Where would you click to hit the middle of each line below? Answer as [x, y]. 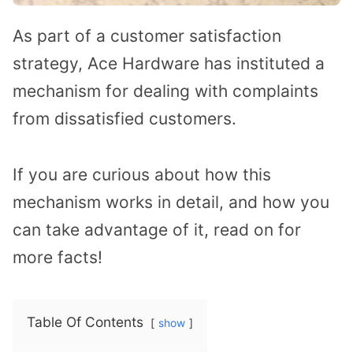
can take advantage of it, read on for [157, 230]
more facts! [58, 258]
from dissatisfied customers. [124, 119]
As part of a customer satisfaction [147, 36]
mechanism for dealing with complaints [165, 91]
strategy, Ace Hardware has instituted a [169, 64]
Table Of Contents [85, 321]
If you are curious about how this [142, 175]
